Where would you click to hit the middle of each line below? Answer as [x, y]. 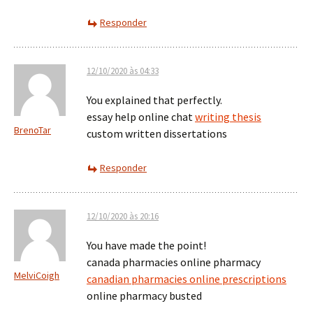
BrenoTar [32, 130]
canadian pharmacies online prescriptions [187, 279]
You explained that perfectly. [154, 100]
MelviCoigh [37, 275]
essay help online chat [141, 117]
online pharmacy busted [144, 296]
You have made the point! [146, 245]
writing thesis [228, 117]
